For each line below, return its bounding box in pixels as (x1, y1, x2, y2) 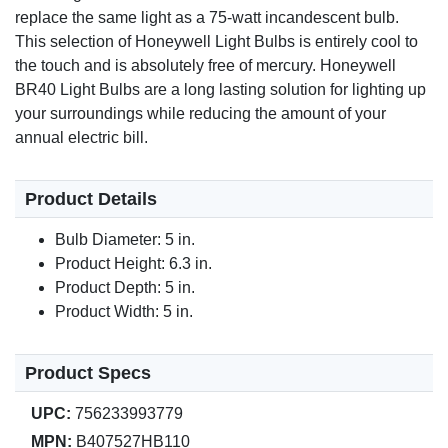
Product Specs (25, 363, 151, 384)
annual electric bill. (15, 129, 148, 147)
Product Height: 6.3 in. (55, 255, 212, 273)
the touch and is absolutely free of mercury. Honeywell (15, 57, 396, 75)
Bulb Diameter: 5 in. (55, 231, 195, 249)
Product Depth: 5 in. (55, 279, 195, 297)
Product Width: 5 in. (55, 303, 193, 321)
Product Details (25, 189, 157, 210)
